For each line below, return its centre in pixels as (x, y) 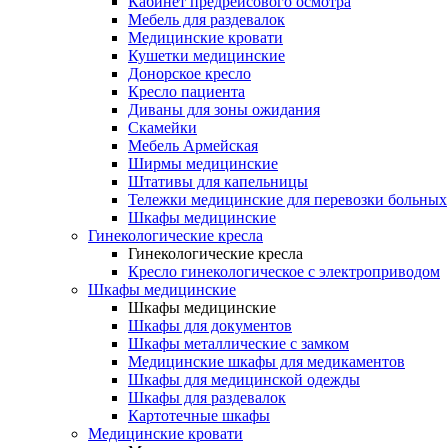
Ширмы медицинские (203, 163)
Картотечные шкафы (199, 415)
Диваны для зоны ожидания (224, 109)
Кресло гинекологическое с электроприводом (284, 271)
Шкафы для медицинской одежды (244, 379)
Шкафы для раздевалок (207, 397)
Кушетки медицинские (206, 55)
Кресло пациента (186, 91)
